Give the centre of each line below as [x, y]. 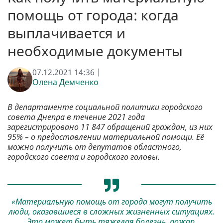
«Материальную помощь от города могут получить [111, 201]
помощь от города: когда [93, 15]
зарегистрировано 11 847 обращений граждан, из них [110, 127]
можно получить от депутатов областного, [95, 147]
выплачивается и [66, 33]
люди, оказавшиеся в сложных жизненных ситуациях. [111, 211]
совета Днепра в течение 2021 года [76, 117]
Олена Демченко [65, 82]
